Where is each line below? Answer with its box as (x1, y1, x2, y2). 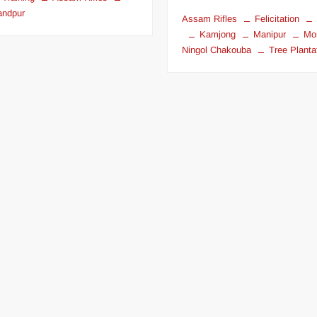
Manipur (253, 28, 287, 40)
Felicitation (255, 13, 300, 24)
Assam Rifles (182, 13, 238, 24)
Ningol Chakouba (182, 44, 252, 55)
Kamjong (200, 28, 236, 40)
